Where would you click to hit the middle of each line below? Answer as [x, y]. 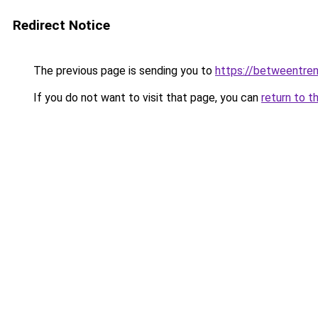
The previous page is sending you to [123, 71]
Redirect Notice [61, 25]
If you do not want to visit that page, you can [146, 98]
